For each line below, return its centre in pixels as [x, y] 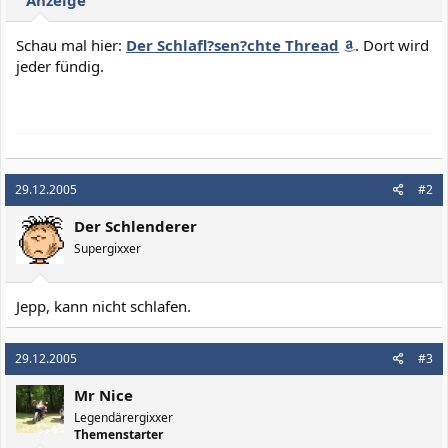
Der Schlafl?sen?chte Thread [232, 45]
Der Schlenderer [135, 226]
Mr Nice [103, 394]
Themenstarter [118, 434]
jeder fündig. [60, 66]
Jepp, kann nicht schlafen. [103, 305]
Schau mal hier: [71, 45]
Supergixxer [107, 248]
